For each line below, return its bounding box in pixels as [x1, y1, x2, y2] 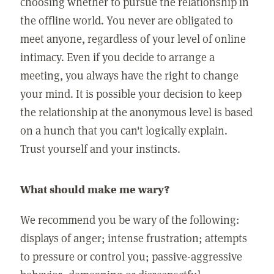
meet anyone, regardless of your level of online [20, 30, 246, 46]
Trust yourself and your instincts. [20, 140, 181, 156]
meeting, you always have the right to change [20, 67, 239, 83]
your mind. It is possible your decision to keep [20, 85, 242, 101]
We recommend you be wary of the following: [20, 211, 240, 227]
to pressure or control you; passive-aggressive [20, 248, 243, 264]
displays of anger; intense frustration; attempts [20, 229, 248, 245]
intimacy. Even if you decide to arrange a [20, 48, 215, 64]
